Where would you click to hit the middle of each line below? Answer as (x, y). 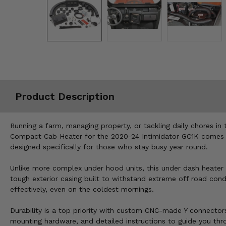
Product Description (65, 96)
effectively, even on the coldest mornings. (82, 189)
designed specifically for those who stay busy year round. (109, 147)
